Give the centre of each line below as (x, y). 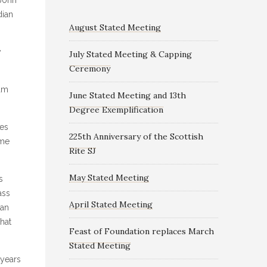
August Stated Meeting (115, 27)
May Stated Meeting (109, 178)
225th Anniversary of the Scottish (136, 136)
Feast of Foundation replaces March (142, 231)
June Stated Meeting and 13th (128, 95)
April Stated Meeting (111, 204)
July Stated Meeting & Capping (131, 54)
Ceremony (90, 69)
